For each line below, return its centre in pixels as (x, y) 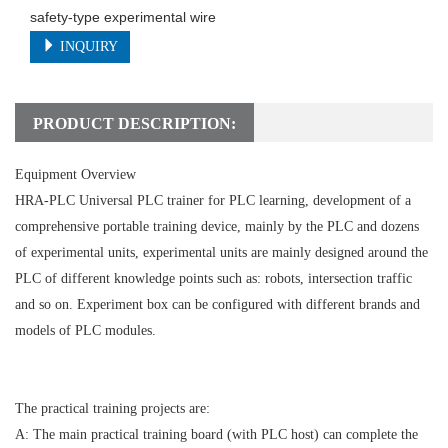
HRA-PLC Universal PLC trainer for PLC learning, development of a (213, 201)
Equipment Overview (75, 175)
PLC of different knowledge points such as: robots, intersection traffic (213, 279)
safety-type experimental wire (123, 17)
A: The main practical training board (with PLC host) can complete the (216, 435)
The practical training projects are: (112, 409)
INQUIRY (87, 47)
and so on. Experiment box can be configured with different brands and (217, 305)
